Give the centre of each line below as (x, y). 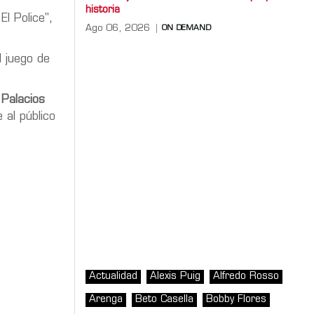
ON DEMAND (186, 28)
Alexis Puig (175, 276)
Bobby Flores (236, 299)
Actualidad (113, 276)
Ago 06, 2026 (118, 28)
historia (103, 10)
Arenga (106, 299)
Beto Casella (164, 299)
